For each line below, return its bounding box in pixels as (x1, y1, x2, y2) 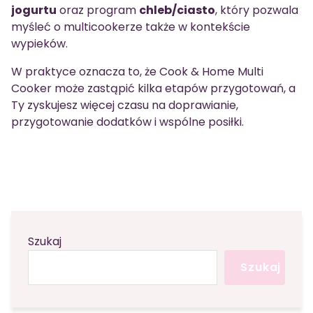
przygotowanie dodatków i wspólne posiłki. (11, 113, 244, 130)
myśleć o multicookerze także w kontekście (11, 18, 250, 35)
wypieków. (11, 35, 68, 52)
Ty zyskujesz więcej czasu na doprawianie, (11, 96, 238, 113)
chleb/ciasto (139, 1, 215, 18)
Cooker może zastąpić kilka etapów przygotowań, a (11, 80, 296, 96)
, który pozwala (215, 1, 298, 18)
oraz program (57, 1, 139, 18)
